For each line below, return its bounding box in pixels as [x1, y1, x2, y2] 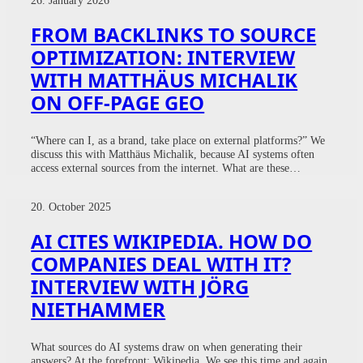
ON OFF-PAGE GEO [31, 88, 205, 116]
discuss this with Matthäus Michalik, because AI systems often [31, 147, 315, 160]
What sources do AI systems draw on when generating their [31, 340, 303, 353]
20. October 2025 [31, 200, 112, 214]
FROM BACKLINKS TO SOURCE [31, 20, 317, 48]
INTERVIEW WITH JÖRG [31, 273, 250, 300]
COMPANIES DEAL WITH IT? [31, 250, 292, 277]
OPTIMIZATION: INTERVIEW [31, 43, 296, 70]
